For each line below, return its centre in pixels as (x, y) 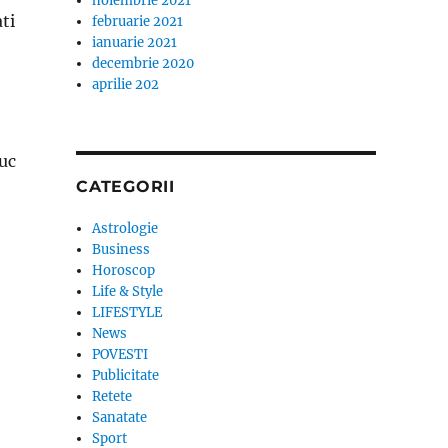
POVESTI (120, 354)
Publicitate (126, 375)
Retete (112, 396)
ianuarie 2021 (135, 42)
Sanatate (120, 417)
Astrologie (125, 228)
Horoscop (124, 270)
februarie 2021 (138, 21)
